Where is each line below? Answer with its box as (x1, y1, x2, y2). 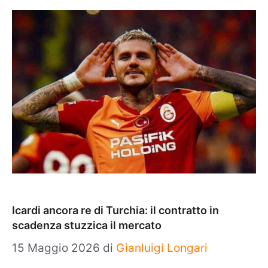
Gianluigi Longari (116, 241, 208, 255)
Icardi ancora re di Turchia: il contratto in (12, 203, 219, 217)
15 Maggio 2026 (12, 241, 103, 255)
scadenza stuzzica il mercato (12, 218, 162, 232)
